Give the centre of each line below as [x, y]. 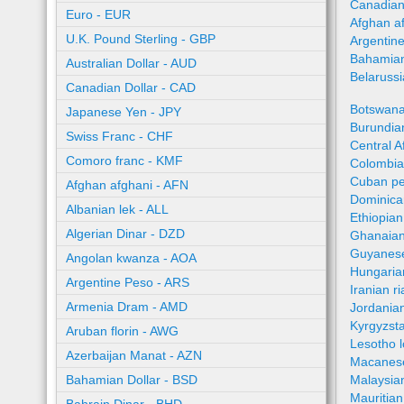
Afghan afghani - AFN [127, 185]
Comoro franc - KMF [124, 161]
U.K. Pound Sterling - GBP [141, 39]
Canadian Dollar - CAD [131, 87]
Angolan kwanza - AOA [131, 258]
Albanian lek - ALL [117, 209]
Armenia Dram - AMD [127, 307]
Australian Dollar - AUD [131, 63]
